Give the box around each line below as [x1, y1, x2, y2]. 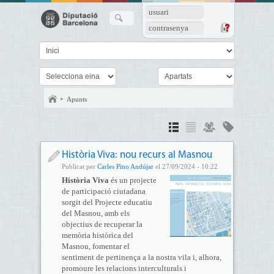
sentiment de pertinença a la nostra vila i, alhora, [61, 253, 221, 262]
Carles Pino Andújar [97, 163, 154, 170]
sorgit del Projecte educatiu [61, 198, 152, 207]
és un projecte [108, 176, 157, 185]
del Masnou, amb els [61, 209, 130, 218]
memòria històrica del [61, 231, 133, 240]
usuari [149, 7, 169, 17]
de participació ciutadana [61, 187, 146, 196]
